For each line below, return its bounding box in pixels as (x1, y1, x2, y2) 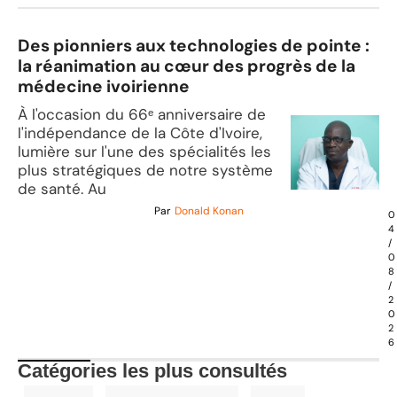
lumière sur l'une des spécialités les (18, 142, 271, 162)
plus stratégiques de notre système (18, 160, 273, 181)
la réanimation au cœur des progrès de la (18, 55, 355, 78)
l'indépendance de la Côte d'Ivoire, (18, 123, 262, 144)
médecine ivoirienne (18, 75, 190, 98)
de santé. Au (18, 179, 106, 199)
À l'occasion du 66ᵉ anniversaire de (18, 105, 266, 125)
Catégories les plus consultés (18, 360, 287, 383)
